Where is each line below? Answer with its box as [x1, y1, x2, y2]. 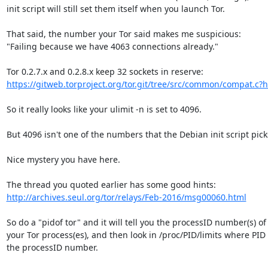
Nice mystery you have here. [6, 153, 120, 165]
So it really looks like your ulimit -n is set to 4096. [6, 103, 202, 115]
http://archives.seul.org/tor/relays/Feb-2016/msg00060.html [6, 191, 246, 203]
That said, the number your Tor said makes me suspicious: [6, 28, 241, 39]
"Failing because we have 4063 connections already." [6, 40, 218, 52]
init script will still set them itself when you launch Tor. [6, 2, 225, 14]
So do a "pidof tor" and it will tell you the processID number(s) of [6, 216, 266, 228]
